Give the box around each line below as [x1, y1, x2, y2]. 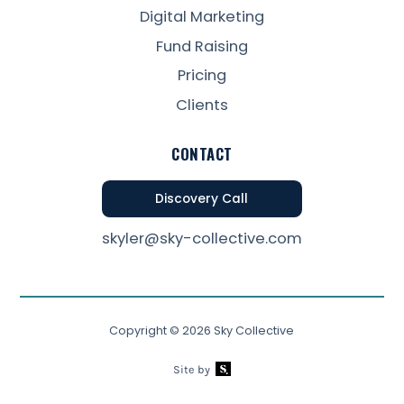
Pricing [177, 65, 226, 87]
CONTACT [171, 142, 233, 165]
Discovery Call [155, 189, 249, 207]
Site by [173, 363, 211, 377]
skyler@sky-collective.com [101, 228, 302, 250]
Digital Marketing [139, 6, 264, 28]
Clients [175, 94, 228, 115]
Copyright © [109, 322, 183, 338]
